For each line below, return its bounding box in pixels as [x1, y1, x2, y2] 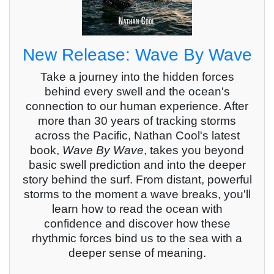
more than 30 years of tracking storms [38, 114, 236, 128]
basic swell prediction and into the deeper [28, 158, 246, 172]
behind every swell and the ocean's [44, 85, 230, 98]
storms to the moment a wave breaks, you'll [23, 188, 251, 201]
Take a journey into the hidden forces [40, 70, 234, 84]
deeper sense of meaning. [68, 246, 206, 260]
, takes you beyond [144, 144, 244, 157]
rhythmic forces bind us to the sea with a [32, 232, 242, 245]
